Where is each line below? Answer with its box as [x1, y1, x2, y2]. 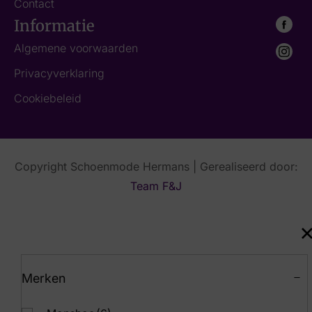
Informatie [14, 15, 95, 36]
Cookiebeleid [14, 91, 81, 105]
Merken [22, 271, 65, 286]
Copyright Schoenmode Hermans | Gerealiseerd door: [14, 159, 298, 173]
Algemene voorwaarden [14, 40, 138, 55]
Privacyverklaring [14, 65, 104, 80]
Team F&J [130, 178, 182, 193]
